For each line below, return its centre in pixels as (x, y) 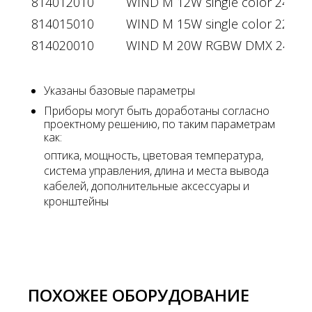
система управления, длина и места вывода (156, 170)
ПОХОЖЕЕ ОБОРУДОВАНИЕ (139, 295)
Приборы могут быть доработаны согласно (157, 110)
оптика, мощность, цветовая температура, (154, 155)
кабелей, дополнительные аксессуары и (147, 186)
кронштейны (76, 201)
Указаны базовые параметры (119, 90)
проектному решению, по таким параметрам (159, 124)
